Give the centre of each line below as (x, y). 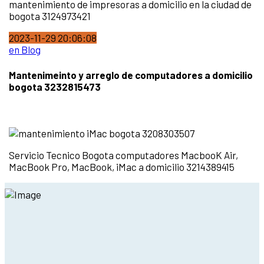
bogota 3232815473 (55, 86)
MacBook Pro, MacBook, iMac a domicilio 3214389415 (123, 167)
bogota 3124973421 (50, 16)
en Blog (25, 49)
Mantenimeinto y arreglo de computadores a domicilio (131, 75)
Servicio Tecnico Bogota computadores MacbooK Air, (123, 155)
